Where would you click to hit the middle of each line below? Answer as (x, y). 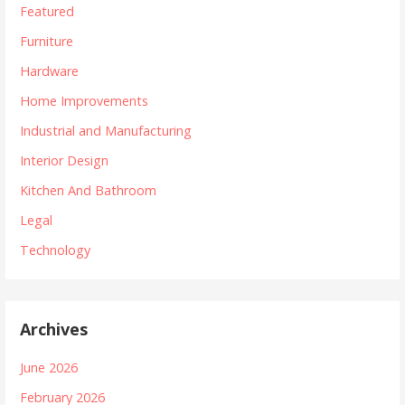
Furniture (47, 41)
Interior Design (65, 160)
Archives (54, 329)
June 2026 (49, 367)
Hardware (50, 71)
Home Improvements (85, 100)
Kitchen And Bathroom (89, 190)
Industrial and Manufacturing (106, 130)
